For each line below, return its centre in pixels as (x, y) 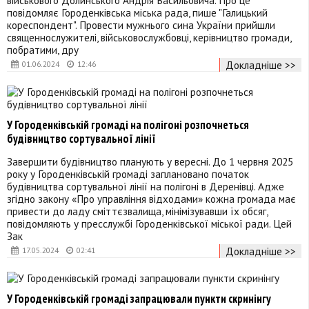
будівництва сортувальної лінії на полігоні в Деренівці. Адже (146, 186)
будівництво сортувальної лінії (81, 139)
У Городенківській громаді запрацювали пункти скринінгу (139, 299)
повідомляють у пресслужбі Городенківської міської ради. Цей (149, 223)
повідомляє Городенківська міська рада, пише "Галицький (137, 12)
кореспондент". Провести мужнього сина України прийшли (141, 24)
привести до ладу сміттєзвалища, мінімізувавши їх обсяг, (137, 211)
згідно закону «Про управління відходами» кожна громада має (151, 198)
